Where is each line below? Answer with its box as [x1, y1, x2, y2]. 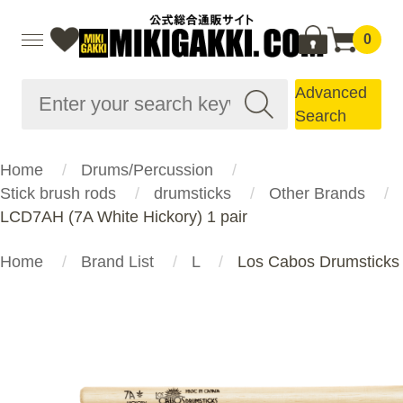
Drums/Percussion [81, 161, 213, 179]
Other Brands [269, 184, 365, 202]
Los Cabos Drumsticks [237, 253, 399, 271]
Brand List [81, 253, 154, 271]
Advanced [295, 84, 367, 102]
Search [295, 107, 346, 125]
